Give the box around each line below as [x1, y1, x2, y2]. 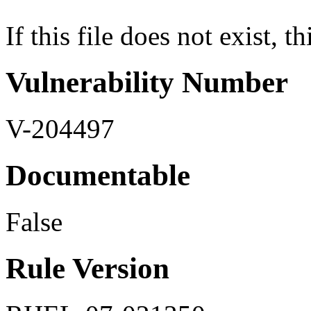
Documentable [6, 159, 190, 192]
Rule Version [6, 251, 169, 285]
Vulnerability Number [6, 66, 288, 99]
